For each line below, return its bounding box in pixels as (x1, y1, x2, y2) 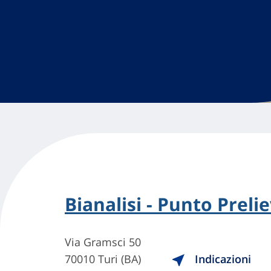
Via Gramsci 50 (65, 235, 141, 249)
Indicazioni (192, 252, 251, 266)
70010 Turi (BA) (65, 252, 141, 266)
